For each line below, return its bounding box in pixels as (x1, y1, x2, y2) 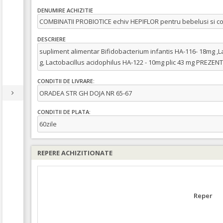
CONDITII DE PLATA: (37, 108, 91, 116)
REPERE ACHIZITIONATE (37, 148, 112, 157)
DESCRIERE (37, 35, 66, 43)
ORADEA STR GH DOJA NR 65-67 (39, 89, 132, 98)
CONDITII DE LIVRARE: (37, 77, 95, 85)
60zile (39, 119, 57, 128)
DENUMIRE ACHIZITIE (37, 6, 93, 14)
